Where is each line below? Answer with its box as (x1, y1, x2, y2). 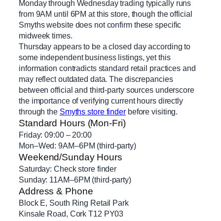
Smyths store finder (59, 107, 126, 116)
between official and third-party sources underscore (19, 85, 194, 95)
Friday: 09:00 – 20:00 (19, 130, 92, 140)
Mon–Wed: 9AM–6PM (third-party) (19, 141, 136, 150)
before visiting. (125, 107, 178, 116)
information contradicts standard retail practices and (19, 64, 196, 73)
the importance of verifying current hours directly (19, 96, 183, 106)
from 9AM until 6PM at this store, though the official (19, 9, 192, 19)
